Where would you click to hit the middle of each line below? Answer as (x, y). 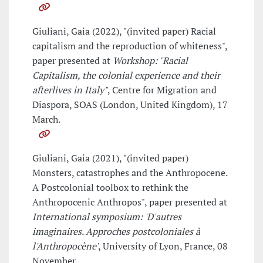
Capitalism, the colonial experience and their (126, 75)
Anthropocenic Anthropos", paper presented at (130, 202)
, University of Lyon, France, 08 (163, 246)
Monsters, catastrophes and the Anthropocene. (130, 173)
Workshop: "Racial (150, 61)
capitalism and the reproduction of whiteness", (130, 46)
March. (46, 119)
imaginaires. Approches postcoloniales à (116, 232)
